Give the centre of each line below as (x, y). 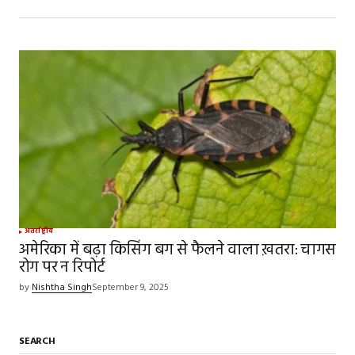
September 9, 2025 (130, 288)
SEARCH (37, 342)
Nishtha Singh (62, 288)
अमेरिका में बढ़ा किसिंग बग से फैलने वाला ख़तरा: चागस (177, 251)
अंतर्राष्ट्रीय (39, 232)
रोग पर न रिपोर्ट (62, 268)
